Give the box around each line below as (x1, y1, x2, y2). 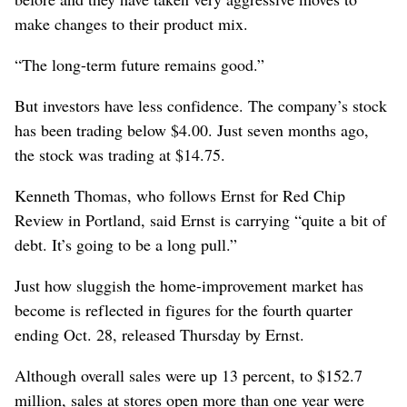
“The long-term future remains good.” (15, 53, 264, 75)
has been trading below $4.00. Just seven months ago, (15, 118, 369, 141)
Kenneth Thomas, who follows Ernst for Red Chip (15, 184, 345, 206)
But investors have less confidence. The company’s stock (15, 94, 387, 116)
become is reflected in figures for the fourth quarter (15, 298, 352, 321)
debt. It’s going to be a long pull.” (15, 233, 237, 255)
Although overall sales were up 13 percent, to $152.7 (15, 363, 362, 386)
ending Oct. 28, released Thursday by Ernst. (15, 323, 304, 345)
